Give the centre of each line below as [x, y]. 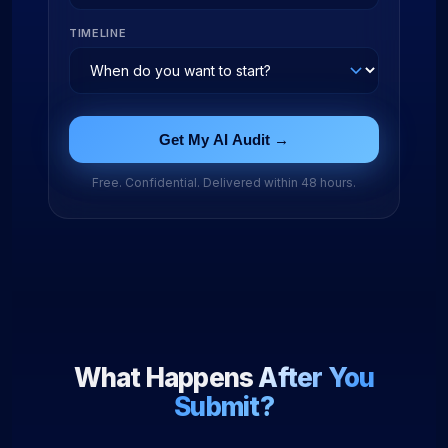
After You [316, 377]
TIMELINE [98, 33]
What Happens [166, 377]
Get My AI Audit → [224, 139]
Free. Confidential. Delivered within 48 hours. [224, 182]
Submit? [224, 406]
